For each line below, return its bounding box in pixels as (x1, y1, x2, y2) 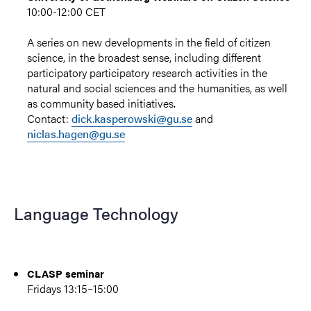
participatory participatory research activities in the (27, 64, 268, 81)
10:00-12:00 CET (27, 3, 106, 19)
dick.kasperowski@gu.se (72, 110, 193, 126)
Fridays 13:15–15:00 (27, 280, 119, 296)
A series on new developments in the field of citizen (27, 33, 271, 50)
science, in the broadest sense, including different (27, 49, 262, 65)
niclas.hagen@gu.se (27, 125, 126, 142)
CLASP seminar (27, 265, 108, 280)
